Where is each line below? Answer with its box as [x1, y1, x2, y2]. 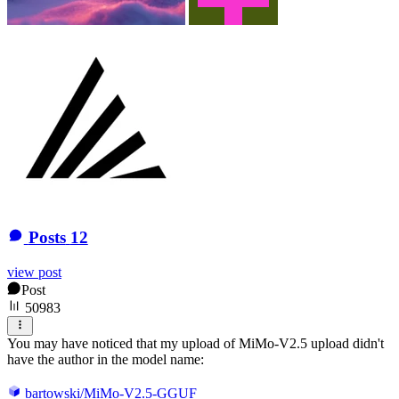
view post [7, 265, 61, 281]
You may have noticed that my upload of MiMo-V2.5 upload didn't [7, 336, 384, 352]
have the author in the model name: [7, 352, 204, 368]
